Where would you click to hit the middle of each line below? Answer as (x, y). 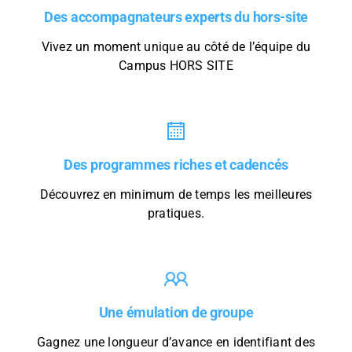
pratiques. (176, 214)
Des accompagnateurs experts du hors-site (176, 17)
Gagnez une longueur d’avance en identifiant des (176, 343)
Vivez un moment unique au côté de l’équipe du (176, 47)
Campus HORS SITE (176, 66)
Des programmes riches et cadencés (176, 165)
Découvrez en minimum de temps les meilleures (176, 195)
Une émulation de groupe (176, 313)
